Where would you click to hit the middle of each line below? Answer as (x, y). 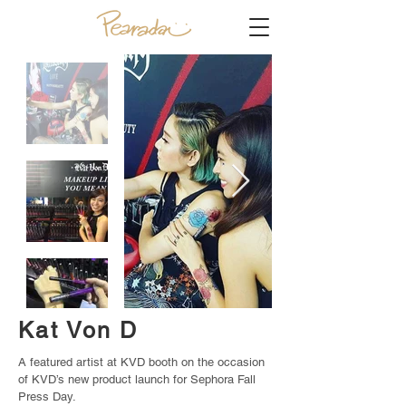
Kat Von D (78, 330)
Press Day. (47, 396)
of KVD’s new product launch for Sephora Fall (137, 379)
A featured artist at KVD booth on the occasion (141, 362)
